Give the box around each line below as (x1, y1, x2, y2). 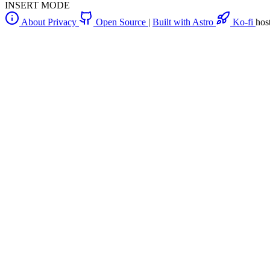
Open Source (93, 16, 148, 27)
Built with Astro (152, 16, 216, 27)
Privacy (48, 16, 79, 27)
